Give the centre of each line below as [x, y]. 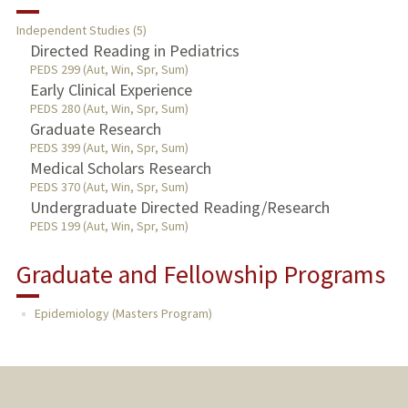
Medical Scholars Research [120, 168]
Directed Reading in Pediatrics [134, 51]
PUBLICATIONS [56, 89]
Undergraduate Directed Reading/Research [179, 208]
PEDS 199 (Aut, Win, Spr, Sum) [109, 226]
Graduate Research [95, 129]
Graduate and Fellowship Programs [200, 275]
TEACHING [43, 47]
